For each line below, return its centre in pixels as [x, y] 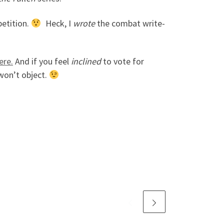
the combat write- [130, 23]
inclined [86, 61]
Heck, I [57, 23]
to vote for [122, 61]
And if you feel [42, 61]
